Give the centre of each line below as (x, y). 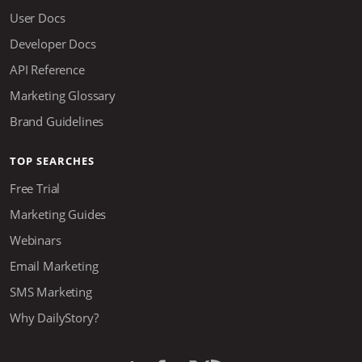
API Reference (47, 70)
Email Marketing (54, 266)
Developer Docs (53, 44)
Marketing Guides (58, 215)
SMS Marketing (51, 292)
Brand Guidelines (57, 122)
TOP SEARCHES (52, 161)
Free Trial (35, 189)
